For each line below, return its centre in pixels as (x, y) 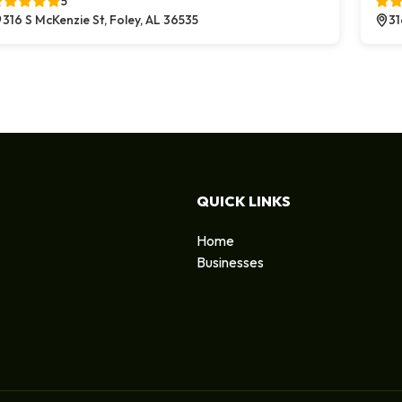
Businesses (230, 262)
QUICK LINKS (244, 201)
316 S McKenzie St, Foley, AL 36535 (100, 20)
